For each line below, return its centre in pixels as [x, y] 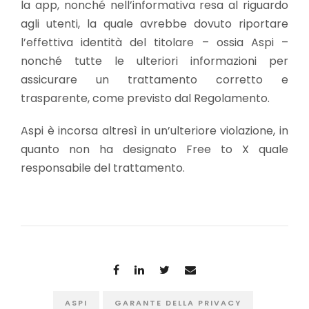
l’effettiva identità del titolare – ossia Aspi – [154, 42]
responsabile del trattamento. [103, 168]
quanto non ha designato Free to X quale [154, 149]
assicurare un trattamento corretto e [154, 79]
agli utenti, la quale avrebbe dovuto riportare [154, 23]
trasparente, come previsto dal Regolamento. [147, 98]
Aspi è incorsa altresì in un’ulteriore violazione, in [154, 130]
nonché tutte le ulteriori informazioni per [154, 61]
